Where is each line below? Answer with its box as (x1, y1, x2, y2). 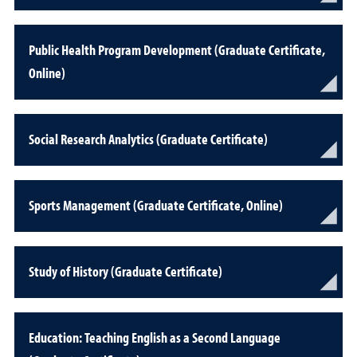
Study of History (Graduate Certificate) (29, 262, 222, 280)
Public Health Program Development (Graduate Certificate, (29, 41, 325, 59)
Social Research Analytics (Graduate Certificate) (29, 130, 268, 148)
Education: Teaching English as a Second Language (29, 328, 280, 347)
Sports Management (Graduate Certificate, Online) (29, 196, 283, 214)
